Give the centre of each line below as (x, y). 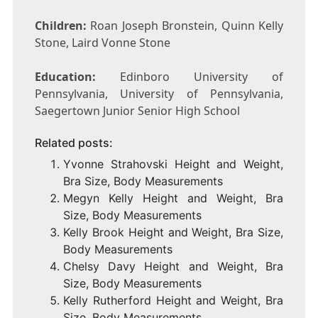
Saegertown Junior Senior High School (137, 111)
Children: (60, 26)
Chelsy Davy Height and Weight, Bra (173, 267)
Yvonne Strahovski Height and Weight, (173, 164)
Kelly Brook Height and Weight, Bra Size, (173, 232)
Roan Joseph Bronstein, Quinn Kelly (185, 26)
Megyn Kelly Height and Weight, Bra (173, 198)
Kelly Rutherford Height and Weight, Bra (173, 301)
